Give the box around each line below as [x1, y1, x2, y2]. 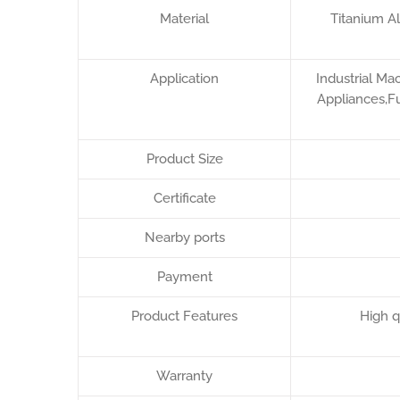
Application [150, 71, 219, 87]
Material [160, 11, 209, 27]
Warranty [156, 368, 212, 384]
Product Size [146, 151, 223, 167]
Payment [156, 269, 212, 285]
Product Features [131, 308, 237, 324]
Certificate [153, 190, 216, 206]
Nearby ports [144, 229, 225, 246]
